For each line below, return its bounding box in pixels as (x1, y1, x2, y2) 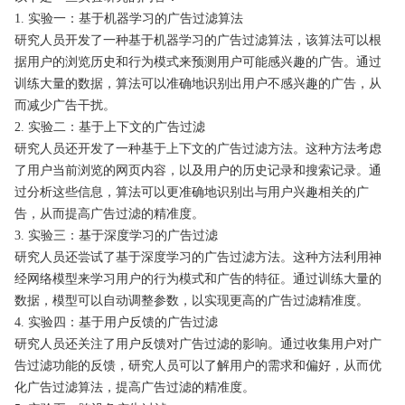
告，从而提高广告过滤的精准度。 (14, 206, 204, 221)
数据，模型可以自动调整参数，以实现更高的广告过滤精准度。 (14, 293, 369, 307)
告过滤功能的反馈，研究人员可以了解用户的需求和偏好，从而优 (14, 358, 381, 372)
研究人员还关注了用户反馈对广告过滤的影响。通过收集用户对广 (14, 336, 381, 351)
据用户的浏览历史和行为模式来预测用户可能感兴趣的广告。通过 (14, 54, 381, 69)
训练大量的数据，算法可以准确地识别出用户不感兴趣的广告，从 (14, 76, 381, 90)
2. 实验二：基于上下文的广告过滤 (14, 119, 205, 134)
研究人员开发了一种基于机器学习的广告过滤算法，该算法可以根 (14, 33, 381, 47)
